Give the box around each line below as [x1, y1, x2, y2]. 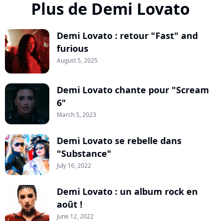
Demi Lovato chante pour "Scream [57, 84, 209, 96]
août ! [57, 198, 82, 211]
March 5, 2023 [57, 110, 96, 119]
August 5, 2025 [57, 56, 98, 65]
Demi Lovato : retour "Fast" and [57, 30, 198, 42]
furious [57, 42, 88, 55]
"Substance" [57, 147, 111, 160]
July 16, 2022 [57, 161, 91, 170]
